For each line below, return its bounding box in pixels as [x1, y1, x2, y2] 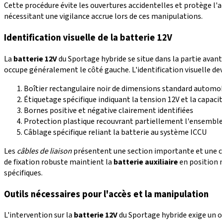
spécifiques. [4, 167, 43, 178]
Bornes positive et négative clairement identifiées [24, 105, 193, 116]
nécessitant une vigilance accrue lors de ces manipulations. [4, 11, 203, 22]
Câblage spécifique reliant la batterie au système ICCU [24, 126, 207, 138]
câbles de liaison [17, 145, 72, 157]
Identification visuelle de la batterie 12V [4, 31, 172, 45]
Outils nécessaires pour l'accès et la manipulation [4, 187, 209, 201]
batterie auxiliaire [113, 156, 178, 167]
